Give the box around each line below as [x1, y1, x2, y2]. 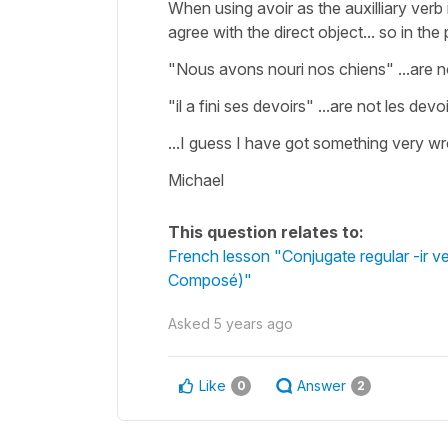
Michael [168, 169, 228, 190]
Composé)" [168, 269, 252, 290]
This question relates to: [168, 221, 364, 242]
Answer [297, 376, 346, 394]
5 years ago [214, 314, 293, 332]
